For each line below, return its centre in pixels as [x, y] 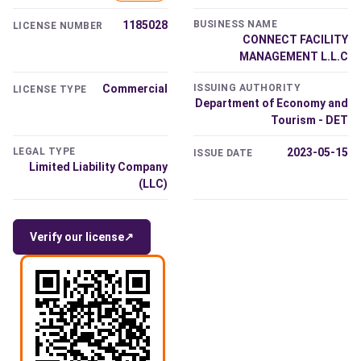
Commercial [135, 89]
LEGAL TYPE [44, 152]
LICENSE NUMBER [58, 26]
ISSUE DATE [223, 154]
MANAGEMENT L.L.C [294, 57]
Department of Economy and [272, 104]
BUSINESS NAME [236, 25]
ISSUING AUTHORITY [247, 88]
